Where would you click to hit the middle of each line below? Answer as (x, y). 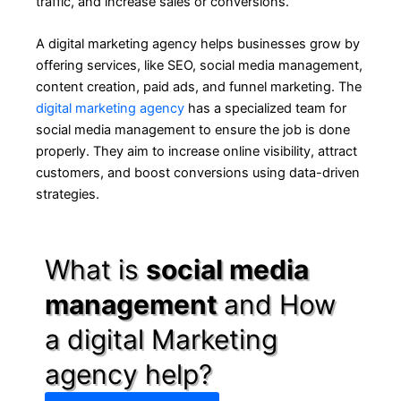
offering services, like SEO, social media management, (199, 66)
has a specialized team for (265, 109)
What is (95, 270)
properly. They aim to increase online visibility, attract (196, 152)
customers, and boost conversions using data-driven (198, 173)
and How (280, 305)
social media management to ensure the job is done (193, 130)
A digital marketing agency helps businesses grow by (198, 44)
